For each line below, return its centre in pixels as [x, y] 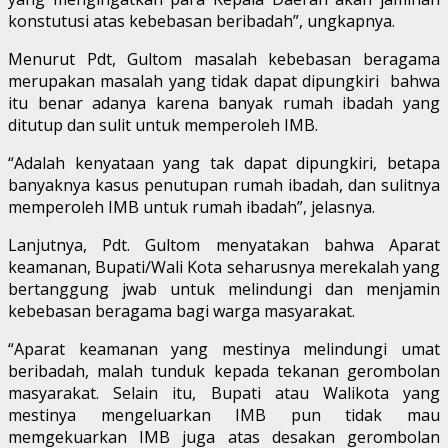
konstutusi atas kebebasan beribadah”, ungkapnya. [201, 20]
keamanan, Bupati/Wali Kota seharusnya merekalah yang [224, 266]
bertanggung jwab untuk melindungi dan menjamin [224, 288]
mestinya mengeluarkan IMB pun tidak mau [224, 414]
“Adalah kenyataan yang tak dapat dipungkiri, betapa [224, 162]
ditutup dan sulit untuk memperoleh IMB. [163, 124]
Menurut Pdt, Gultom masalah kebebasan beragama [224, 58]
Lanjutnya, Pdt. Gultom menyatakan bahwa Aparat [224, 244]
